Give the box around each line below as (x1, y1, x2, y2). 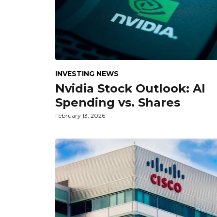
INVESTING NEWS (55, 69, 119, 78)
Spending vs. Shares (55, 95, 180, 109)
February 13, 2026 (55, 111, 105, 119)
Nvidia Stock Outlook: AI (55, 81, 205, 95)
